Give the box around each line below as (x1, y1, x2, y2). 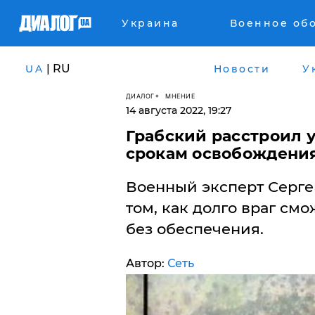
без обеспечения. (125, 220, 264, 238)
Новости (213, 62, 270, 75)
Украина (122, 17, 179, 30)
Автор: (125, 257, 167, 270)
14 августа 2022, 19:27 (125, 104, 231, 117)
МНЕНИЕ (165, 91, 195, 100)
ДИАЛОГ (125, 91, 155, 100)
